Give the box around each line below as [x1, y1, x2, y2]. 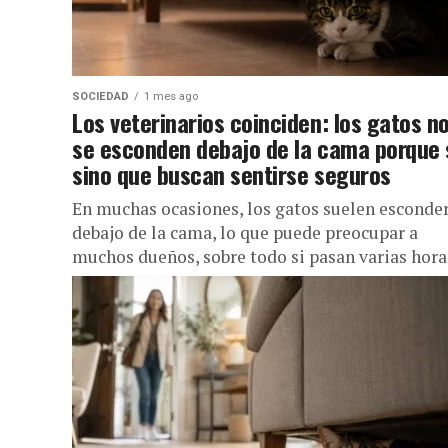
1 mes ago [144, 90, 198, 103]
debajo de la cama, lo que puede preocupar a [72, 221, 418, 244]
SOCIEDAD [72, 90, 129, 103]
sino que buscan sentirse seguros [72, 156, 391, 192]
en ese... [72, 269, 133, 292]
